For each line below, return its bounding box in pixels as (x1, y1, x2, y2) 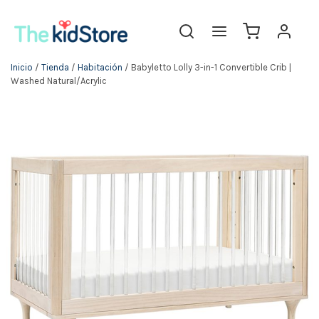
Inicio (11, 62, 33, 73)
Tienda (41, 62, 69, 73)
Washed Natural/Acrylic (11, 75, 107, 86)
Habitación (78, 62, 122, 73)
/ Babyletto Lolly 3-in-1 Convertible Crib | (122, 62, 291, 73)
